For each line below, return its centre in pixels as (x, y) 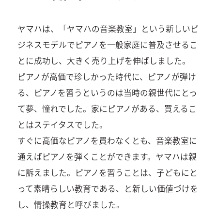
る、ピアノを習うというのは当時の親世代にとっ (107, 92)
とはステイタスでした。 (62, 124)
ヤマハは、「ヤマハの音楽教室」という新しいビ (108, 28)
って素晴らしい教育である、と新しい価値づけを (108, 188)
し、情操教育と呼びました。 (71, 204)
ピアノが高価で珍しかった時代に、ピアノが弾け (107, 76)
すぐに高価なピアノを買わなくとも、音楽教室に (107, 140)
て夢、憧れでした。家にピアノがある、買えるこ (107, 108)
